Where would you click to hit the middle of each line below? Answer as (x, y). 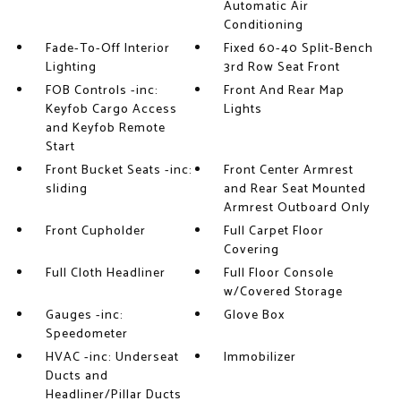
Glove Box (255, 316)
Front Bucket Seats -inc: (119, 171)
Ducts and (77, 376)
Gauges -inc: (84, 316)
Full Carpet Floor (274, 231)
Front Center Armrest (289, 171)
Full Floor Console (279, 273)
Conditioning (264, 26)
